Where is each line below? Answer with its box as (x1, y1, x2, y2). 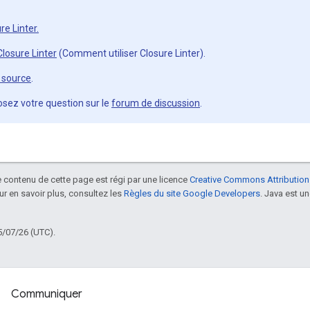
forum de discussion (111, 98, 200, 109)
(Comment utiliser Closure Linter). (57, 48, 206, 59)
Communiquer (11, 287, 82, 301)
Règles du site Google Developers (124, 188, 260, 199)
